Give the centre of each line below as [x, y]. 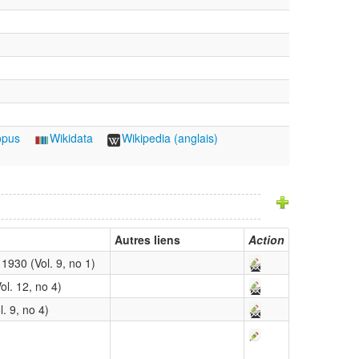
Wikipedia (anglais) [170, 138]
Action [266, 240]
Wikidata [71, 138]
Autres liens [147, 240]
